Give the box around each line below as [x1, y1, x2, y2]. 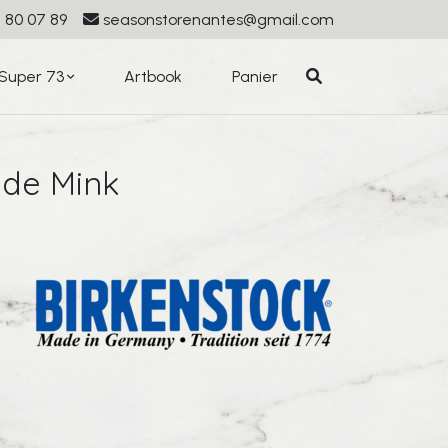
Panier [232, 67, 278, 86]
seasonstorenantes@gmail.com [103, 10, 334, 29]
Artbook [124, 67, 182, 86]
